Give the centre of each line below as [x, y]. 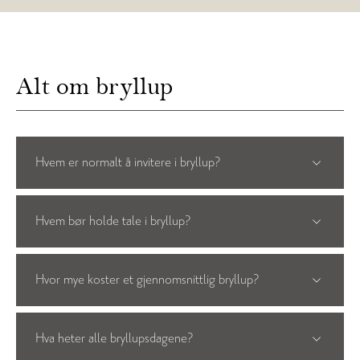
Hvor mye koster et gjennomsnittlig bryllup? [147, 280]
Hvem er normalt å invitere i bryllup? [128, 162]
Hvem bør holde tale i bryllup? [113, 221]
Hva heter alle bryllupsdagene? [114, 338]
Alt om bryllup [94, 86]
